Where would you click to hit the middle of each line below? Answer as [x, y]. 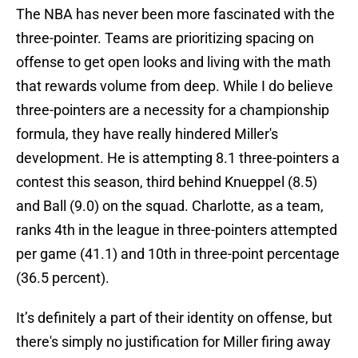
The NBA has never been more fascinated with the [175, 14]
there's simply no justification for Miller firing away [173, 342]
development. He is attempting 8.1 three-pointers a [178, 158]
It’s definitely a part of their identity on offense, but [174, 318]
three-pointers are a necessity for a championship [173, 110]
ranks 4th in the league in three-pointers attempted [177, 230]
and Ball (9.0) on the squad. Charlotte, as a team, [170, 206]
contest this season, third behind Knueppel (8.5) [167, 182]
